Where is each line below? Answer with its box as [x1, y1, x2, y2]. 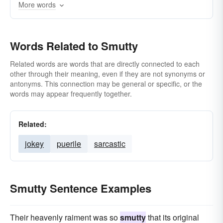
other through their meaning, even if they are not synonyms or [10, 69, 205, 79]
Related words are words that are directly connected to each [10, 59, 200, 69]
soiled [132, 22, 153, 34]
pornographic [25, 22, 72, 34]
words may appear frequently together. [10, 89, 132, 99]
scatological [25, 4, 67, 16]
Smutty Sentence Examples [10, 180, 151, 196]
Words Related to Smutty [10, 38, 138, 54]
